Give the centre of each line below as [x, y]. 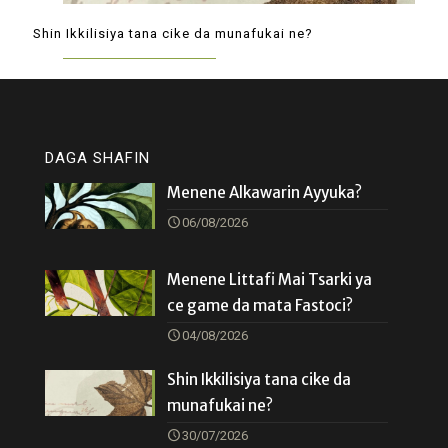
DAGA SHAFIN [97, 157]
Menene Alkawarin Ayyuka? [265, 192]
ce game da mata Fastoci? [260, 305]
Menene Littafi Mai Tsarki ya [270, 279]
